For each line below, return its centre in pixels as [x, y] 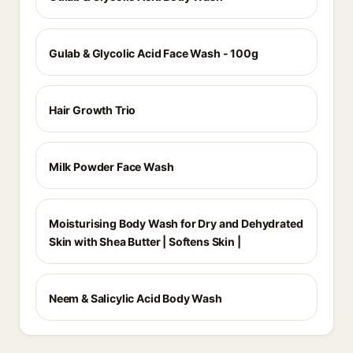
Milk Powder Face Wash [111, 167]
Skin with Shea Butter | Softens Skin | [145, 242]
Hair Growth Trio [93, 110]
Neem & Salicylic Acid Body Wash [136, 298]
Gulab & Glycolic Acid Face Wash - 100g [154, 53]
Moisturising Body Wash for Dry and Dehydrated [176, 223]
